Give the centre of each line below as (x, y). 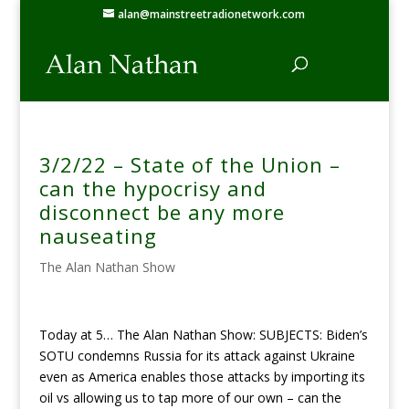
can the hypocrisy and (152, 188)
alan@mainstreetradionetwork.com (212, 14)
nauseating (98, 236)
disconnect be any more (162, 212)
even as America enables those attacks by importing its (202, 377)
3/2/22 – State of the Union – (189, 164)
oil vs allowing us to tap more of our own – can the (190, 398)
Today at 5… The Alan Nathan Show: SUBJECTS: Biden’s (203, 335)
